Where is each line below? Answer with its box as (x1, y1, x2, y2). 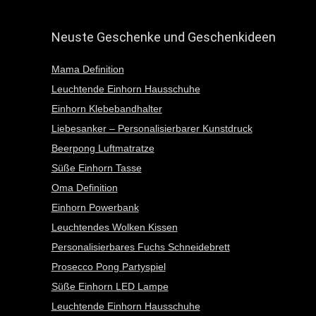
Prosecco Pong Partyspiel (51, 261, 166, 272)
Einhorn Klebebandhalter (51, 103, 162, 114)
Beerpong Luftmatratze (51, 142, 154, 154)
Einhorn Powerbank (51, 202, 139, 213)
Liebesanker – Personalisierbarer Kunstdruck (51, 123, 253, 134)
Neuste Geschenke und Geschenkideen (51, 30, 276, 44)
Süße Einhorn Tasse (51, 162, 142, 174)
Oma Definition (51, 182, 118, 193)
